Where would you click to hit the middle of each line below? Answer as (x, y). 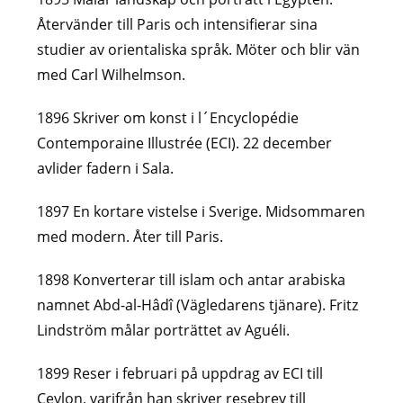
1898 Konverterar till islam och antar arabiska (192, 279)
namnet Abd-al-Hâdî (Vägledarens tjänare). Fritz (198, 304)
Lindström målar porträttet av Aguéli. (164, 330)
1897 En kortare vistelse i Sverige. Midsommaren (201, 211)
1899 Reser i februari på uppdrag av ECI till (180, 373)
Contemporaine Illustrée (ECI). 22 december (185, 143)
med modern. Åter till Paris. (130, 236)
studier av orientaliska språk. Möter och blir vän (199, 49)
